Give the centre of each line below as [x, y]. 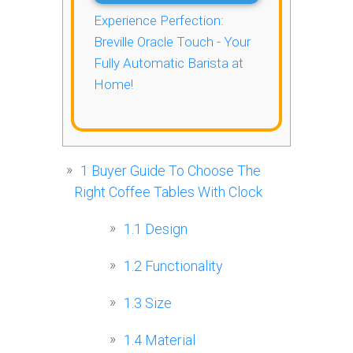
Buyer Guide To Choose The [175, 171]
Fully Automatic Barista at [169, 63]
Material [169, 340]
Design [165, 229]
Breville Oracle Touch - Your [172, 42]
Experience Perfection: [159, 21]
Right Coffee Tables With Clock [168, 192]
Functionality [182, 266]
